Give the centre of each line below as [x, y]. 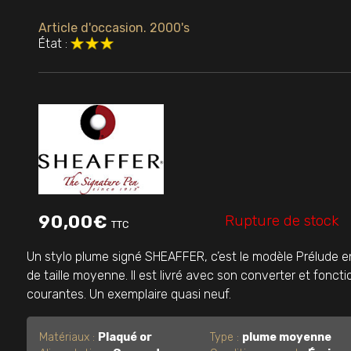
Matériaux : [69, 338]
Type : [226, 338]
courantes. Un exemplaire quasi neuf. [129, 295]
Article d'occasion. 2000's [114, 27]
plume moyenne [287, 338]
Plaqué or [125, 338]
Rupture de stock [282, 221]
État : [53, 43]
